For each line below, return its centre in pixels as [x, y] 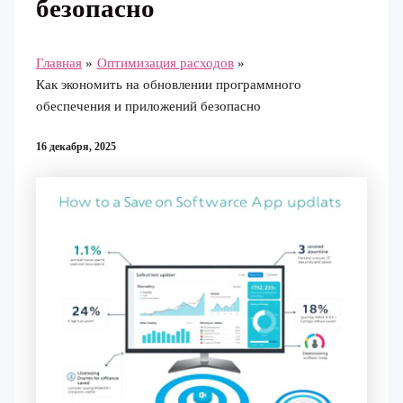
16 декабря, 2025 [76, 147]
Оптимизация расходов [165, 63]
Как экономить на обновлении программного [168, 85]
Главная [58, 63]
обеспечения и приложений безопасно [148, 107]
